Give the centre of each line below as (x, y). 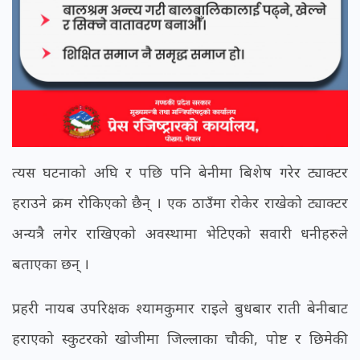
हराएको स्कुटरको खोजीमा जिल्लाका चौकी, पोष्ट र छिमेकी (180, 339)
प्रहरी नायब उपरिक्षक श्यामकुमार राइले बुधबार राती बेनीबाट (180, 308)
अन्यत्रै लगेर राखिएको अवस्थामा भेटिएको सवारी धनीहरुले (180, 233)
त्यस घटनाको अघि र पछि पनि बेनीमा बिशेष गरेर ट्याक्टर (180, 172)
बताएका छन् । (51, 264)
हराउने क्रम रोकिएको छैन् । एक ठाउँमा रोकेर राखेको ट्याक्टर (180, 203)
